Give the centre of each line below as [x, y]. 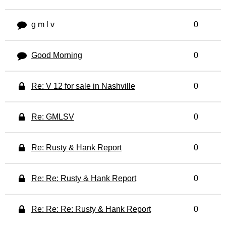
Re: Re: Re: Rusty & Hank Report [91, 209]
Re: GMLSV [52, 117]
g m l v [43, 24]
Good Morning [56, 55]
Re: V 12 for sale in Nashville [83, 86]
